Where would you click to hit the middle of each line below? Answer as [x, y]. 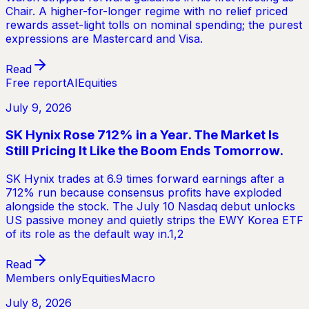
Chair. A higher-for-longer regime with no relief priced [147, 11]
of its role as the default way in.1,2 [94, 234]
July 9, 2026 [39, 107]
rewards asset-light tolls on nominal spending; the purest [154, 24]
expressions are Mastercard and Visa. [104, 38]
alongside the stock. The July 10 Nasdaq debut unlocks [150, 207]
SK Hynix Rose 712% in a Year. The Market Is [142, 135]
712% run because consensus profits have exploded [143, 193]
